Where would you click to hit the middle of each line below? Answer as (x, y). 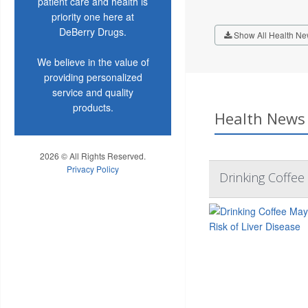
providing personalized (93, 77)
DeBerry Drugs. (93, 31)
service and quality (93, 92)
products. (93, 107)
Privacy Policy (93, 168)
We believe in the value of (93, 62)
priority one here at (93, 16)
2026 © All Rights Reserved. (93, 155)
